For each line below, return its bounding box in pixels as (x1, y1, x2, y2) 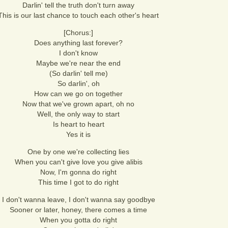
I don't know (59, 49, 98, 57)
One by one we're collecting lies (27, 148, 129, 156)
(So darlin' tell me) (49, 69, 108, 77)
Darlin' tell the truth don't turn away (22, 1, 134, 9)
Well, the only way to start (37, 110, 120, 118)
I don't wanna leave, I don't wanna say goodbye (2, 195, 155, 204)
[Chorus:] (64, 28, 93, 37)
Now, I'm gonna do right (40, 168, 117, 176)
